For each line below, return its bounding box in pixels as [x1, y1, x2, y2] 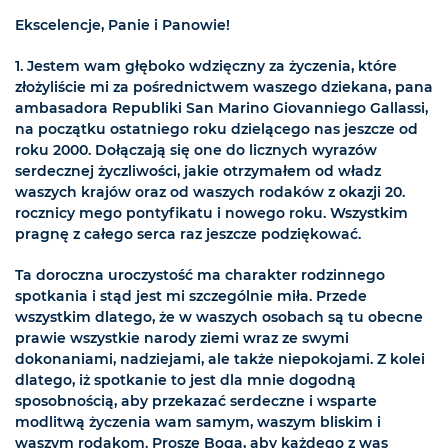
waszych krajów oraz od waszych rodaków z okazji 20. [15, 183, 405, 202]
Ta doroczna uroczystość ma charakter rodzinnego [15, 266, 385, 285]
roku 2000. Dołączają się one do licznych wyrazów [15, 141, 377, 160]
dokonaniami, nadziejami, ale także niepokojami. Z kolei [15, 350, 425, 369]
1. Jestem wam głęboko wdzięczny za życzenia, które [15, 57, 397, 76]
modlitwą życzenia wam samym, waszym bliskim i [15, 413, 381, 432]
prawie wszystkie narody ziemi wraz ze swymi [15, 329, 349, 348]
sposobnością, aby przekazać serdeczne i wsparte [15, 392, 377, 411]
